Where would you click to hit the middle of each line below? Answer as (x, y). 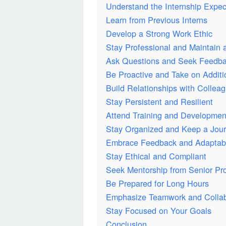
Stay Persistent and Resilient (159, 102)
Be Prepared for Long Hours (157, 183)
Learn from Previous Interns (157, 20)
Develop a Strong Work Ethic (159, 34)
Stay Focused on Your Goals (159, 211)
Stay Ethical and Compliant (156, 156)
